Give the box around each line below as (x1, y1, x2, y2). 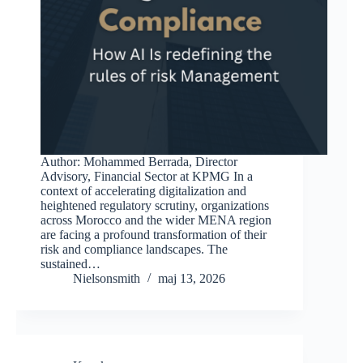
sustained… (41, 257, 100, 271)
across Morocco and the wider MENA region (41, 213, 271, 228)
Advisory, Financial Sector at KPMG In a (41, 169, 253, 184)
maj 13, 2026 (158, 271, 225, 286)
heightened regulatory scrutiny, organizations (41, 199, 269, 213)
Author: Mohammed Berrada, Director (41, 155, 237, 169)
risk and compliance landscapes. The (41, 242, 228, 257)
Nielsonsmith (73, 271, 140, 286)
